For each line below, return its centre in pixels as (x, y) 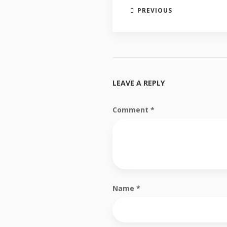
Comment (131, 110)
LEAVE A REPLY (139, 83)
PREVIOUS (155, 10)
